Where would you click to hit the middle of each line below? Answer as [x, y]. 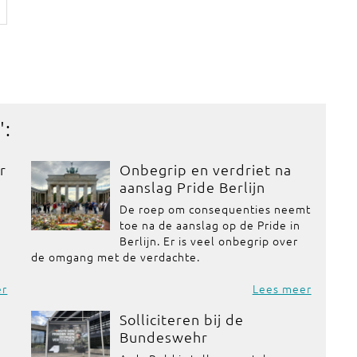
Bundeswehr [163, 337]
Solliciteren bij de [181, 319]
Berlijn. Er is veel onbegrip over [208, 241]
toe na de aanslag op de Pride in [210, 225]
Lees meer [282, 288]
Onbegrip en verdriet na [205, 169]
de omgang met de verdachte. [116, 257]
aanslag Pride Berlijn [192, 187]
